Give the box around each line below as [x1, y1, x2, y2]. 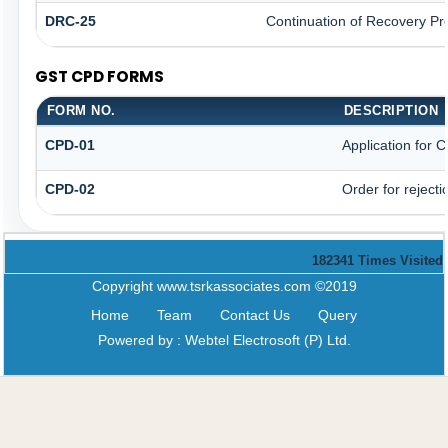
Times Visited [358, 253, 443, 268]
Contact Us [220, 307, 290, 323]
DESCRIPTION [343, 102, 439, 118]
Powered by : [97, 332, 185, 348]
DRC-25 [44, 13, 96, 30]
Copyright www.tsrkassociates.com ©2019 [91, 278, 357, 294]
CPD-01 [44, 136, 95, 153]
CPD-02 [44, 180, 95, 197]
